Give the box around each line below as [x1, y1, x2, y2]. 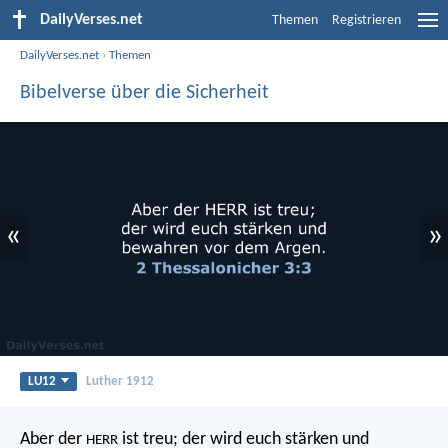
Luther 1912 [85, 374, 154, 388]
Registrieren [332, 13, 401, 28]
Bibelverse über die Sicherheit [20, 82, 269, 103]
